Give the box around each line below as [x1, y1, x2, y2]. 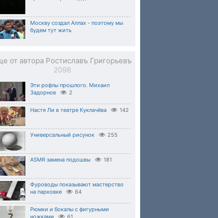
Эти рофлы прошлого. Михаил [30, 82, 109, 89]
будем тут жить [30, 27, 72, 34]
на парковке [30, 188, 62, 195]
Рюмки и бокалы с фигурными [30, 206, 109, 213]
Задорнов [30, 89, 56, 96]
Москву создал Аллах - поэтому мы [30, 19, 123, 26]
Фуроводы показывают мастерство [30, 181, 124, 188]
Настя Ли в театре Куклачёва [30, 107, 107, 113]
